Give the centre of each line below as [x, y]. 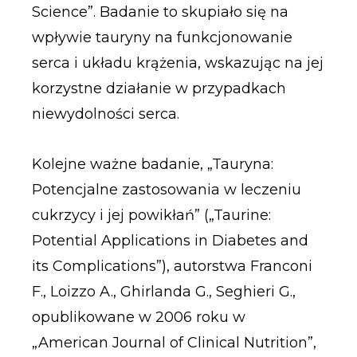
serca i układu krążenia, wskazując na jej [177, 63]
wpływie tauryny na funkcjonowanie [162, 37]
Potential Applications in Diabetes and [170, 241]
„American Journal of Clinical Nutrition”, [174, 343]
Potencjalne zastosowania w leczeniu [166, 190]
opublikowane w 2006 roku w [138, 318]
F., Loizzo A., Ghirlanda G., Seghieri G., [163, 292]
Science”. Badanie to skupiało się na [160, 12]
